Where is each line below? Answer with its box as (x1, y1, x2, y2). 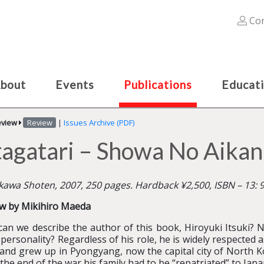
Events (55, 78, 94, 91)
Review (27, 117, 52, 128)
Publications (124, 78, 192, 91)
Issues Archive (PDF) (63, 117, 134, 128)
